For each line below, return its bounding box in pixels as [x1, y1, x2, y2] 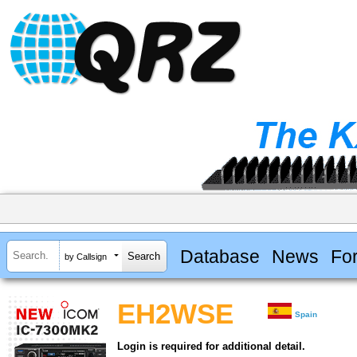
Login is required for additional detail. [117, 340, 305, 353]
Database [179, 245, 260, 267]
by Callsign [65, 251, 107, 261]
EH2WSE [117, 299, 233, 330]
